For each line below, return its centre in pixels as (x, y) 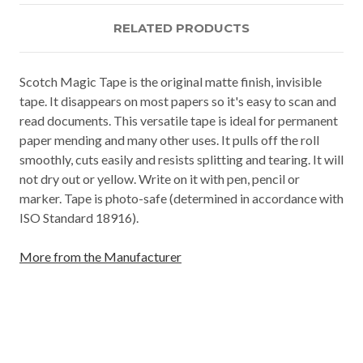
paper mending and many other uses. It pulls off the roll (169, 139)
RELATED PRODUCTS (181, 28)
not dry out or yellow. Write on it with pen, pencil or (160, 178)
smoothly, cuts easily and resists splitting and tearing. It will (181, 159)
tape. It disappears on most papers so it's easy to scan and (178, 100)
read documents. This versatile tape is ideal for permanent (179, 120)
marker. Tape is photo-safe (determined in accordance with (181, 198)
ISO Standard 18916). (79, 217)
